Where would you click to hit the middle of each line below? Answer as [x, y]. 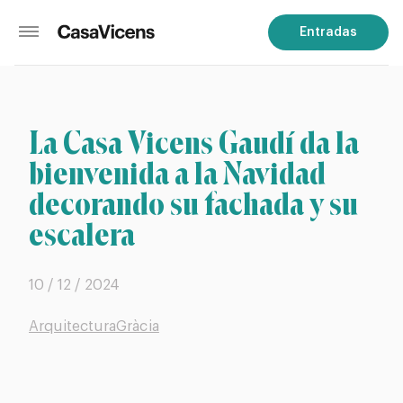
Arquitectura [72, 327]
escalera [82, 238]
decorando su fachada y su [193, 207]
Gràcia [137, 327]
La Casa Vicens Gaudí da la [194, 146]
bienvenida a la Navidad [177, 177]
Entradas [328, 32]
